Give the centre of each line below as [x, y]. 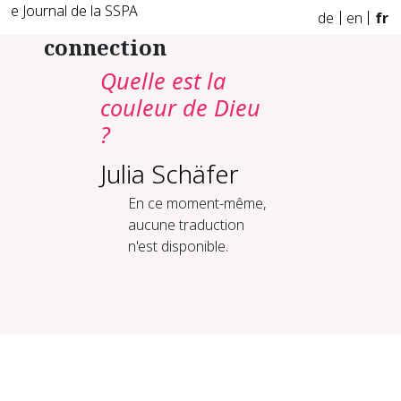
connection [106, 47]
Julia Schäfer [169, 174]
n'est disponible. [178, 246]
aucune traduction [186, 225]
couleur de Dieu [180, 107]
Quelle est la [162, 81]
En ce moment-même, [197, 203]
